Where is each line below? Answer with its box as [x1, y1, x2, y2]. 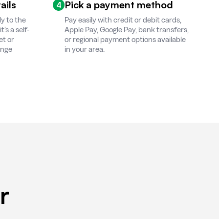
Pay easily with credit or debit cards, [65, 16, 181, 24]
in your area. [65, 45, 105, 53]
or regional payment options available [65, 35, 186, 44]
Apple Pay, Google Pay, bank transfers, [65, 25, 189, 34]
